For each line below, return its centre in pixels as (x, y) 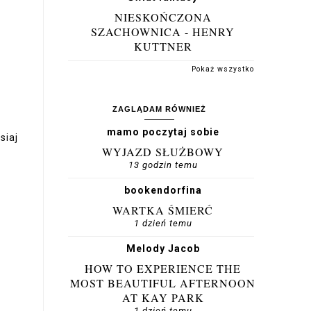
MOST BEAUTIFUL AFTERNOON (163, 283)
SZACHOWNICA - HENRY (163, 32)
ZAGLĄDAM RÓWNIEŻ (159, 109)
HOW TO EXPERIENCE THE (163, 268)
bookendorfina (163, 190)
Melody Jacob (163, 249)
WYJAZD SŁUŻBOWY (163, 152)
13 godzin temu (163, 165)
